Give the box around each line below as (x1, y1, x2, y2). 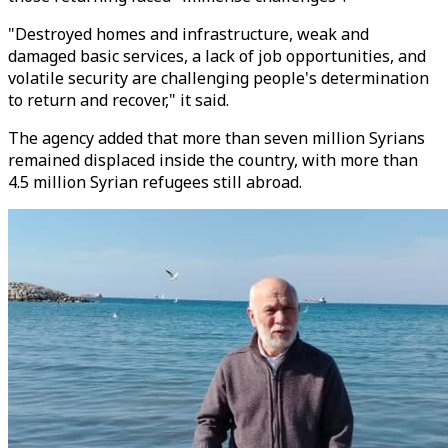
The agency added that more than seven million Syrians (8, 127, 425, 149)
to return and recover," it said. (8, 89, 229, 111)
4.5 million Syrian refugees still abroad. (8, 171, 302, 193)
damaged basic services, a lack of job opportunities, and (8, 45, 426, 67)
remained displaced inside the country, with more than (8, 149, 418, 171)
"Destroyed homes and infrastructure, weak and (8, 23, 369, 45)
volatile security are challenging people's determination (8, 67, 429, 89)
